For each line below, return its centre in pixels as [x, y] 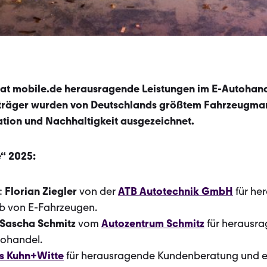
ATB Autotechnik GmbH [176, 191]
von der [97, 191]
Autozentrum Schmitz [153, 223]
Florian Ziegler [41, 191]
